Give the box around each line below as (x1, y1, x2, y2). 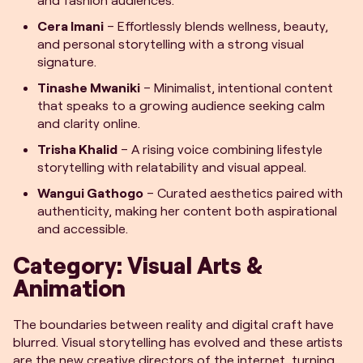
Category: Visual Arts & (13, 250, 263, 279)
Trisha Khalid (37, 141, 117, 156)
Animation (13, 273, 126, 301)
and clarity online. (37, 115, 140, 130)
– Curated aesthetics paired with (143, 185, 343, 200)
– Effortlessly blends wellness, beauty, (104, 18, 328, 33)
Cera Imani (37, 18, 104, 33)
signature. (37, 53, 96, 69)
